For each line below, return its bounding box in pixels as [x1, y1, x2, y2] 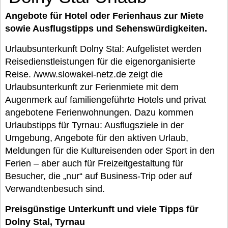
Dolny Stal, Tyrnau [5, 217, 85, 227]
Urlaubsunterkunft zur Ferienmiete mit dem [5, 82, 179, 92]
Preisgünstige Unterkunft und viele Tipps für [5, 204, 198, 214]
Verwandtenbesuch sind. [5, 184, 105, 194]
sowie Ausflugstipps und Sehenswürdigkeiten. [5, 23, 207, 34]
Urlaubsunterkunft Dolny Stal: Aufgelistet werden [5, 44, 202, 54]
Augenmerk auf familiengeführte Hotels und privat [5, 95, 206, 105]
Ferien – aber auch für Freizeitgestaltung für [5, 158, 183, 168]
